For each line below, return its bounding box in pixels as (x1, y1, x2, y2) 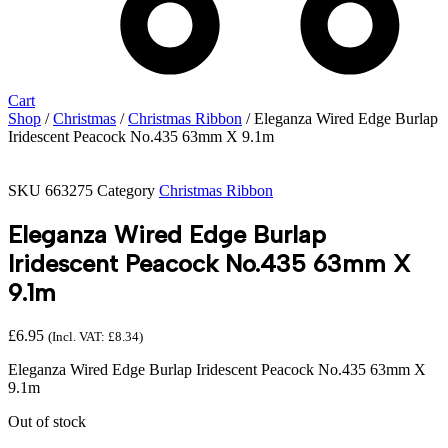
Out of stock (8, 412, 86, 430)
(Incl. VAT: (48, 328, 108, 344)
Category (97, 182, 155, 200)
